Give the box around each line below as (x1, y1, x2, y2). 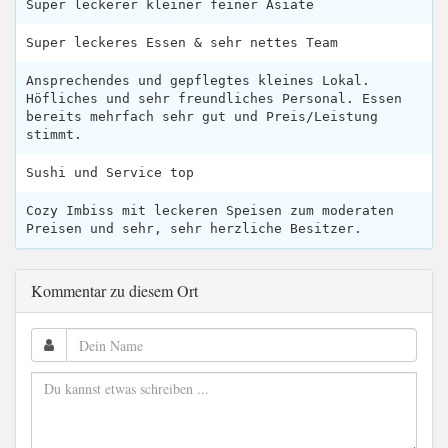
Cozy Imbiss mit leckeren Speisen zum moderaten (26, 203, 394, 219)
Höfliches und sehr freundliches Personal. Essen (26, 91, 402, 107)
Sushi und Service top (26, 165, 194, 181)
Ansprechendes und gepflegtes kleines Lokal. (26, 73, 370, 89)
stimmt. (26, 127, 82, 143)
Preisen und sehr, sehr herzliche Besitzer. (26, 221, 362, 237)
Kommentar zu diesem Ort (31, 280, 198, 302)
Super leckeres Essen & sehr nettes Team (26, 35, 338, 51)
